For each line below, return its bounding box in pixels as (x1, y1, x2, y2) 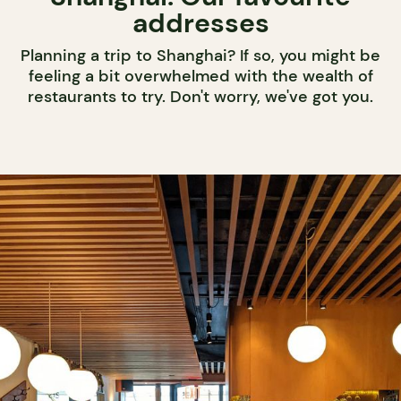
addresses (132, 5, 269, 41)
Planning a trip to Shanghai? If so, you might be (21, 45, 380, 67)
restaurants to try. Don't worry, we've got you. (28, 86, 373, 108)
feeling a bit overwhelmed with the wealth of (28, 65, 373, 88)
